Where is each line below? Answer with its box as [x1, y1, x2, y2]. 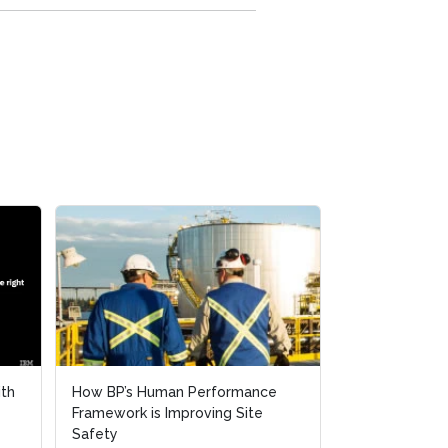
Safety [72, 426, 118, 443]
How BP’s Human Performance [72, 384, 277, 401]
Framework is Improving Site [72, 405, 263, 422]
